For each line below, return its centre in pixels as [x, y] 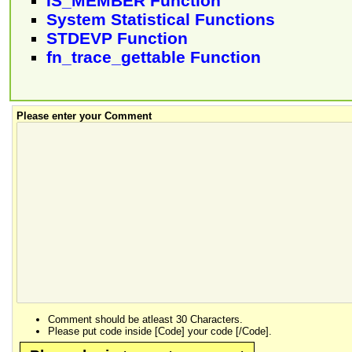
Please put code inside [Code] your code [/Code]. [160, 331]
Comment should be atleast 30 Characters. [145, 319]
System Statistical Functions [161, 20]
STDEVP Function [117, 38]
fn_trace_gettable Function [154, 57]
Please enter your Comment [84, 116]
